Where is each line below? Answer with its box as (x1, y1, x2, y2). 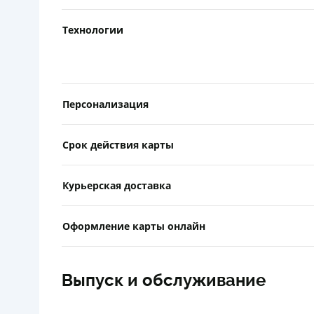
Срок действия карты (62, 137, 174, 151)
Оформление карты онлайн (62, 219, 205, 233)
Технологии (62, 22, 123, 36)
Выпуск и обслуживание (62, 270, 266, 290)
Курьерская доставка (62, 178, 171, 192)
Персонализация (62, 97, 149, 111)
